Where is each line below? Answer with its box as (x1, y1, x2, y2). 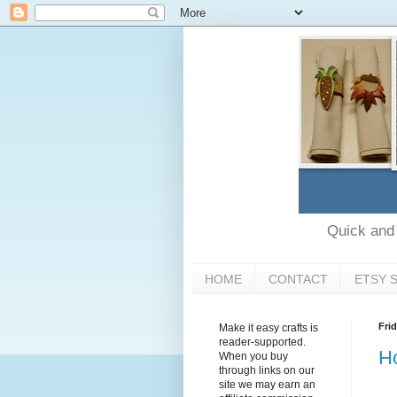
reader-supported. (219, 336, 306, 349)
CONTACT (269, 271, 328, 286)
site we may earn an (219, 378, 315, 392)
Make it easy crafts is (219, 322, 318, 335)
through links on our (219, 364, 315, 378)
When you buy (219, 350, 288, 363)
